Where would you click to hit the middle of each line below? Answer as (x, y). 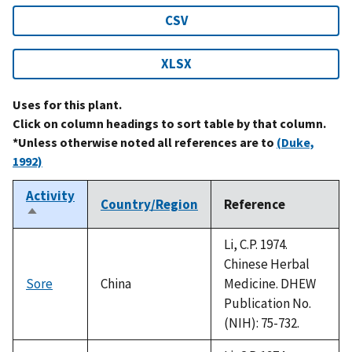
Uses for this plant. (67, 104)
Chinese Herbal (267, 264)
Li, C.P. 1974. (256, 244)
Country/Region (149, 204)
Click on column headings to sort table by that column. (169, 123)
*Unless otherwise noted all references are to (145, 142)
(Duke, (295, 142)
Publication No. (268, 303)
